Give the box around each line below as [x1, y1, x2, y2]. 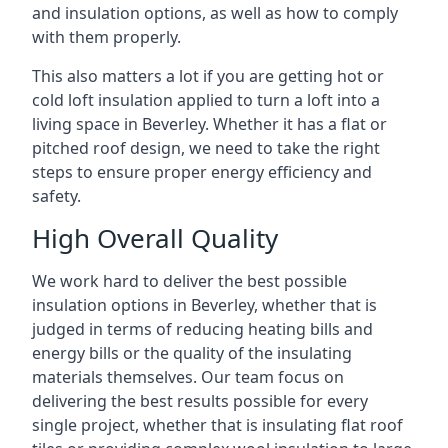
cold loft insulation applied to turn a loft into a [32, 89, 380, 111]
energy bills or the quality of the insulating [32, 342, 352, 364]
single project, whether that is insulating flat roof [32, 414, 403, 436]
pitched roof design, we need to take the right [32, 137, 380, 159]
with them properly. [32, 26, 181, 48]
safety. [32, 185, 81, 207]
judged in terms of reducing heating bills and [32, 318, 373, 340]
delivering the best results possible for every [32, 390, 368, 412]
